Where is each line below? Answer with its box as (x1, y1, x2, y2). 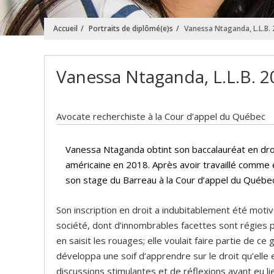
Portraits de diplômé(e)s (89, 23, 173, 34)
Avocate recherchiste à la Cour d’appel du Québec (56, 110, 265, 122)
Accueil (53, 23, 78, 34)
